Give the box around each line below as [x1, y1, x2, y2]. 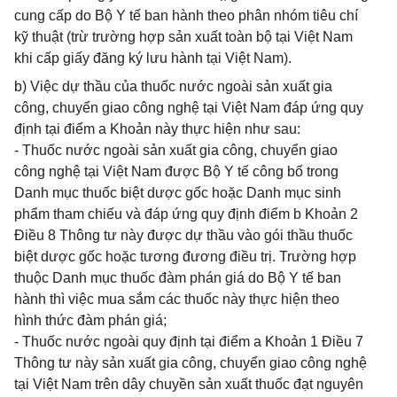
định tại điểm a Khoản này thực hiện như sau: [14, 121, 300, 136]
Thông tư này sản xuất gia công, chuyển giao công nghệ [14, 355, 367, 370]
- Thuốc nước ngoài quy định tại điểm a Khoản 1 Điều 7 [14, 334, 363, 349]
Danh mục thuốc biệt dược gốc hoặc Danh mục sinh [14, 185, 341, 200]
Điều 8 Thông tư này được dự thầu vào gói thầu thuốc [14, 228, 353, 243]
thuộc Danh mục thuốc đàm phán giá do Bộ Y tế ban [14, 270, 341, 285]
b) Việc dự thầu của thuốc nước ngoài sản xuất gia [14, 79, 332, 94]
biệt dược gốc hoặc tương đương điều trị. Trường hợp [14, 249, 356, 264]
